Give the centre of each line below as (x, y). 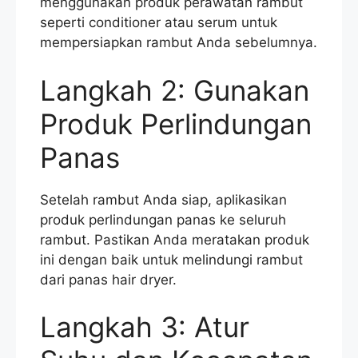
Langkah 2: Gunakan (175, 90)
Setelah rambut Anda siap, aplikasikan (163, 199)
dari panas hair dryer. (108, 279)
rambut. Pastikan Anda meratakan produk (175, 239)
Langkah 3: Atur (145, 327)
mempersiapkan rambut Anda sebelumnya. (179, 43)
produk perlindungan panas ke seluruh (163, 219)
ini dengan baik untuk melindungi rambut (171, 259)
